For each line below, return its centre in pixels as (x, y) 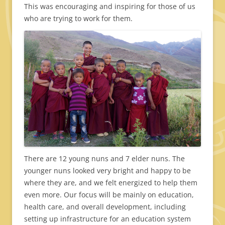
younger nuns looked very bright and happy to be (107, 171)
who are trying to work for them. (78, 18)
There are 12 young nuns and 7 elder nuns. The (104, 159)
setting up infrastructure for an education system (107, 219)
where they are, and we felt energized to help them (111, 183)
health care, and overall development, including (105, 207)
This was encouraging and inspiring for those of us (110, 6)
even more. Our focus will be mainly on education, (109, 195)
